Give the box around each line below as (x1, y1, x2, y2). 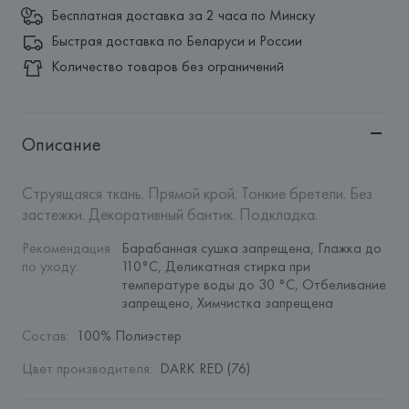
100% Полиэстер (76, 326, 182, 345)
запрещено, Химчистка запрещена (121, 293, 333, 312)
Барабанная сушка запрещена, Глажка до (121, 238, 382, 257)
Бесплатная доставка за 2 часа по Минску (50, 5, 315, 25)
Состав (21, 326, 67, 345)
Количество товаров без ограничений (50, 57, 284, 76)
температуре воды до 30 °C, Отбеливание (121, 275, 386, 294)
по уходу (21, 257, 76, 276)
